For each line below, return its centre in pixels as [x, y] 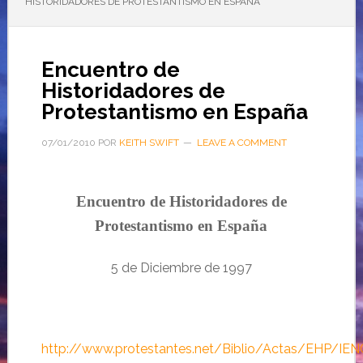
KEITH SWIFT [149, 143]
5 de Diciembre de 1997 [181, 268]
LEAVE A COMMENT [241, 143]
